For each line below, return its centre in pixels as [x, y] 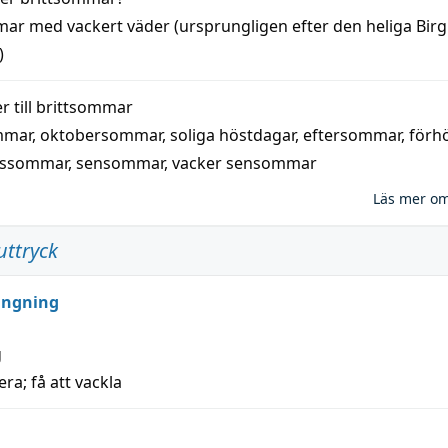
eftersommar [352, 135]
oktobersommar [101, 135]
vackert [95, 26]
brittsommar [84, 107]
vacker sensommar [244, 163]
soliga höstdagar [232, 135]
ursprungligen [233, 26]
